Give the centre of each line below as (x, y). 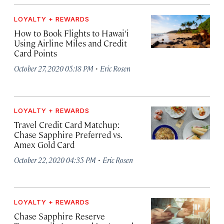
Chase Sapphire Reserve (59, 216)
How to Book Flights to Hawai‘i (71, 33)
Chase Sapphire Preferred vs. (68, 134)
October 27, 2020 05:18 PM (54, 68)
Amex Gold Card (44, 144)
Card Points (35, 53)
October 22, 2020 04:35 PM (55, 160)
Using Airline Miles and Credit (70, 43)
